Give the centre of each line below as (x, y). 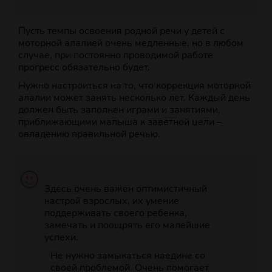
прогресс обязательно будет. (84, 68)
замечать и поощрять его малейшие (127, 226)
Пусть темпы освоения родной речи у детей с (121, 31)
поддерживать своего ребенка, (115, 213)
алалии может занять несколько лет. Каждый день (134, 98)
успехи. (61, 238)
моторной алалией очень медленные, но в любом (131, 43)
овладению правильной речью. (89, 134)
